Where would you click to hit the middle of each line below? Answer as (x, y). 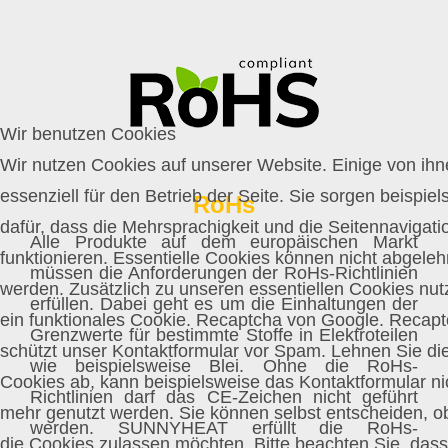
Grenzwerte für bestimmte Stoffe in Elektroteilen (224, 335)
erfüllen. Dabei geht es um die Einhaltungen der (224, 304)
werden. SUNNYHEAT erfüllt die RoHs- (224, 428)
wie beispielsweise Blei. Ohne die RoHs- (224, 366)
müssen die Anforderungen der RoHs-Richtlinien (224, 273)
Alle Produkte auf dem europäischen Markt (224, 242)
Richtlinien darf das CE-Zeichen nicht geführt (224, 397)
